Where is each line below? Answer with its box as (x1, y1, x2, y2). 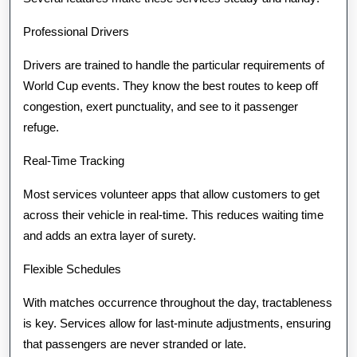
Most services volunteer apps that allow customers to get (23, 187, 320, 201)
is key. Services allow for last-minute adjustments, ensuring (23, 316, 331, 330)
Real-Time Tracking (23, 154, 124, 167)
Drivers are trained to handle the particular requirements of (23, 58, 324, 72)
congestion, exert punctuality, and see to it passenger (23, 100, 298, 113)
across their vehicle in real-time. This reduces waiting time (23, 208, 324, 222)
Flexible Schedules (23, 262, 121, 276)
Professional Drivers (23, 25, 129, 38)
